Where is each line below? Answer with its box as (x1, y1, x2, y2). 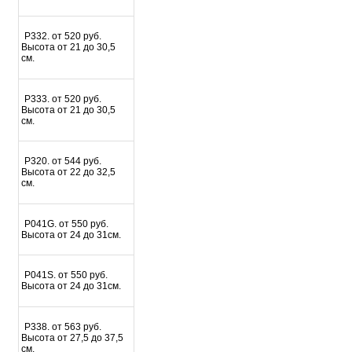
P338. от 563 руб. (24, 321, 102, 332)
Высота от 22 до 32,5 (20, 167, 115, 178)
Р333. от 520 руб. (24, 93, 102, 104)
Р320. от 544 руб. (24, 156, 102, 167)
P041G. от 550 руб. (24, 218, 109, 229)
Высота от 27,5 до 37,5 (20, 332, 123, 343)
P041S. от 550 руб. (24, 269, 108, 281)
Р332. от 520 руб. (24, 31, 102, 42)
